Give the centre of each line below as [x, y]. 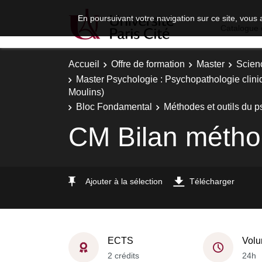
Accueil [84, 64]
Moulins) [86, 92]
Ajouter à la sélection [124, 181]
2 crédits [123, 255]
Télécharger [212, 181]
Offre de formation [148, 64]
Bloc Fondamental [114, 107]
